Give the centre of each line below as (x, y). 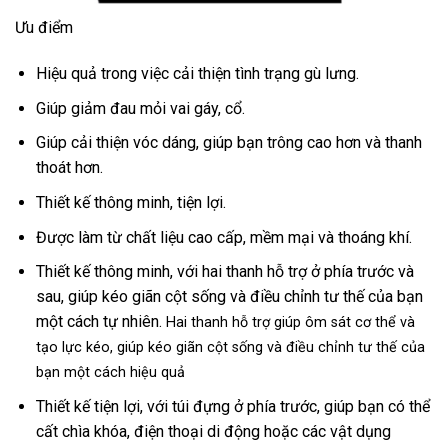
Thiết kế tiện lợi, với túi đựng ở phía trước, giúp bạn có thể (232, 406)
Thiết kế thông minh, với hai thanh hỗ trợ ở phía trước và (224, 272)
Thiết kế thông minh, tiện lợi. (130, 203)
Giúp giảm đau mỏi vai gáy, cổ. (140, 108)
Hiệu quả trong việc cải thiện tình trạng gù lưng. (197, 74)
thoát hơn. (69, 168)
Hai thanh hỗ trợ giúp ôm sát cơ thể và (288, 323)
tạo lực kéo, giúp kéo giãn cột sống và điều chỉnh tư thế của (230, 348)
